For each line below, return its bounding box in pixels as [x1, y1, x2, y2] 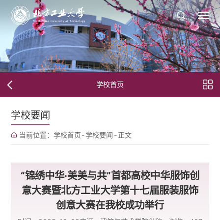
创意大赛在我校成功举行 [56, 199, 164, 211]
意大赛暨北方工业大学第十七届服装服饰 [22, 184, 198, 196]
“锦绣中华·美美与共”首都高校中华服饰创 [21, 169, 199, 182]
